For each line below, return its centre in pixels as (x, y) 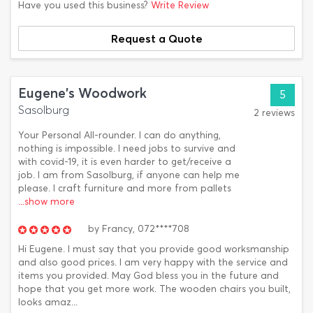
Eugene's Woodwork (82, 93)
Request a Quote (156, 38)
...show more (46, 202)
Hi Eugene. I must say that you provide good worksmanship (154, 249)
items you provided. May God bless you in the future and (148, 276)
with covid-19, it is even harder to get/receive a (125, 162)
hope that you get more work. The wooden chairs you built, (154, 289)
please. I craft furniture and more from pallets (125, 188)
